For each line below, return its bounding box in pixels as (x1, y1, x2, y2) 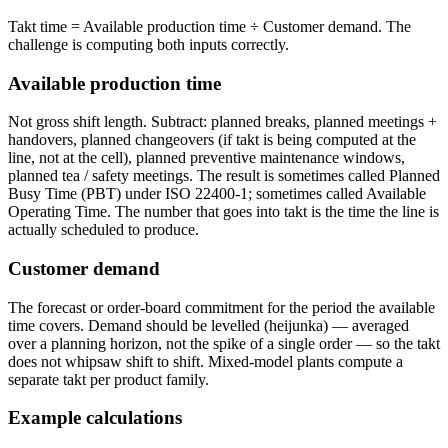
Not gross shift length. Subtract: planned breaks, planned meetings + (8, 113, 437, 131)
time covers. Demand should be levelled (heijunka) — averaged (8, 316, 409, 334)
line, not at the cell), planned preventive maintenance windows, (8, 149, 405, 167)
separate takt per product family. (8, 370, 209, 388)
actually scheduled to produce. (8, 221, 199, 239)
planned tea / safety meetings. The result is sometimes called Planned (8, 167, 440, 185)
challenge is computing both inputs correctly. (8, 35, 289, 53)
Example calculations (8, 407, 182, 429)
